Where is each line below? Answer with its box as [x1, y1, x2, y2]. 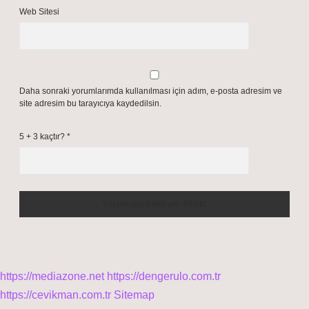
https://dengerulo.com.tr [107, 270, 221, 282]
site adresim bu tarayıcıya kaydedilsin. [19, 99, 161, 108]
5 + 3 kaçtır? [19, 132, 67, 141]
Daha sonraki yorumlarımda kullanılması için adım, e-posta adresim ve [19, 86, 282, 96]
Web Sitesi [19, 7, 59, 17]
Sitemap [114, 289, 154, 301]
